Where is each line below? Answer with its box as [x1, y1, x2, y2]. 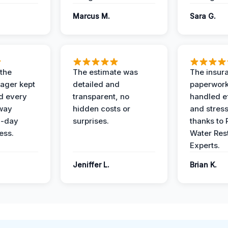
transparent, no [73, 92, 129, 101]
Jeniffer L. [73, 160, 109, 169]
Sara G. [190, 12, 216, 20]
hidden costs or [73, 104, 130, 113]
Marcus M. [73, 12, 110, 20]
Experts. [190, 140, 220, 150]
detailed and [73, 79, 120, 89]
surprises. [73, 116, 109, 126]
